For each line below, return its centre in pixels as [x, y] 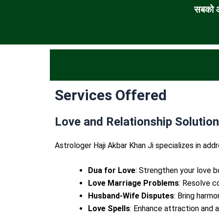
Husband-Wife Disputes [131, 196]
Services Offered [111, 95]
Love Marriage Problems [133, 183]
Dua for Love [112, 171]
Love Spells [109, 209]
